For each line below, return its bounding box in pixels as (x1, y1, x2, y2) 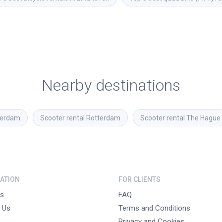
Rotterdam (86, 113, 120, 122)
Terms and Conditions (118, 204, 190, 213)
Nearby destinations (42, 75, 180, 95)
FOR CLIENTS (118, 175, 161, 184)
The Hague (186, 113, 221, 122)
